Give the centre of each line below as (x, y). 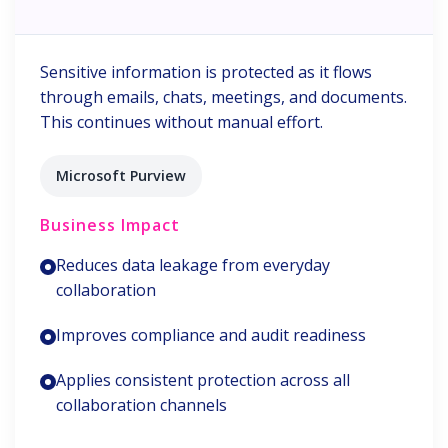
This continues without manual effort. (181, 122)
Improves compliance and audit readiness (211, 335)
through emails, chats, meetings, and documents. (223, 97)
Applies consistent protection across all (203, 380)
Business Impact (110, 225)
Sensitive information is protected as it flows (206, 72)
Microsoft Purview (121, 175)
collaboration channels (141, 405)
